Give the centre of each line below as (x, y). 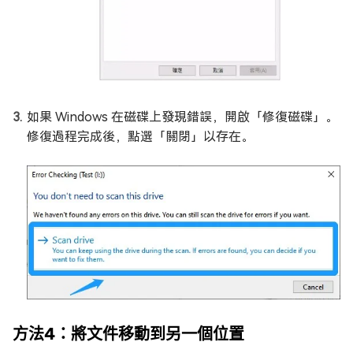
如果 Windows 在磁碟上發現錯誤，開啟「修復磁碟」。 (182, 117)
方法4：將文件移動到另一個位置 (128, 334)
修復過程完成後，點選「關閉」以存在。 (140, 137)
